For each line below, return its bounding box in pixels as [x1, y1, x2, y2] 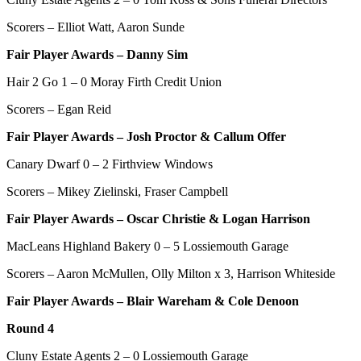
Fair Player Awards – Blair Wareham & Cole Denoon [6, 293, 299, 308]
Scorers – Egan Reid [6, 102, 111, 116]
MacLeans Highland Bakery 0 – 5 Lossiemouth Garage [6, 239, 288, 253]
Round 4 [6, 321, 54, 335]
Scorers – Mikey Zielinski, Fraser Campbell [6, 184, 228, 198]
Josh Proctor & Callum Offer [127, 129, 286, 143]
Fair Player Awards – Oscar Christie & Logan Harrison [6, 211, 317, 226]
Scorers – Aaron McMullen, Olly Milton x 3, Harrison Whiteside [6, 266, 335, 280]
